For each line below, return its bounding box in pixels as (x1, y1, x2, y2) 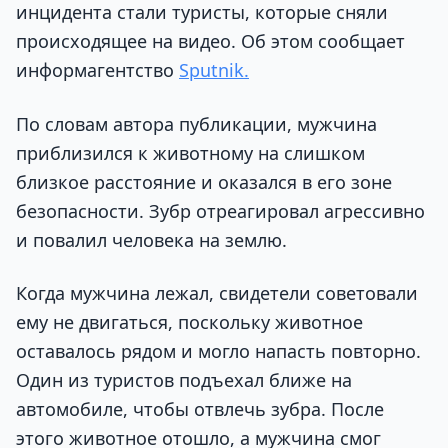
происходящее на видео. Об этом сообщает (16, 29, 405, 54)
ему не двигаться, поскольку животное (16, 309, 363, 334)
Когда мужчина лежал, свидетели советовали (16, 280, 418, 305)
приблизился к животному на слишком (16, 140, 365, 165)
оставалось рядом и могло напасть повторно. (16, 338, 421, 363)
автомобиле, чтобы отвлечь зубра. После (16, 396, 384, 421)
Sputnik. (179, 58, 249, 83)
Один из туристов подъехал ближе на (16, 367, 352, 392)
